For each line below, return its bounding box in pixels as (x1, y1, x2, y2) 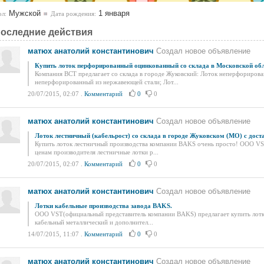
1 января (96, 9, 130, 18)
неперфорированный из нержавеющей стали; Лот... (35, 78, 179, 85)
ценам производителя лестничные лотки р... (35, 148, 159, 156)
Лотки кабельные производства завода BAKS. (35, 202, 172, 209)
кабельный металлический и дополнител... (35, 219, 153, 226)
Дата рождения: (51, 10, 96, 17)
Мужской (6, 9, 41, 18)
